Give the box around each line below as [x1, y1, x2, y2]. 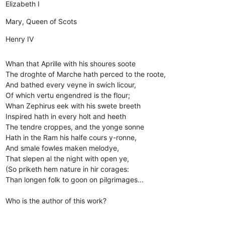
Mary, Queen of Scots [6, 17, 77, 26]
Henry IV [6, 34, 34, 43]
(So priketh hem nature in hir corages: [6, 164, 130, 173]
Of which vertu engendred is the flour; [6, 90, 153, 99]
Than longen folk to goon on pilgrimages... [6, 175, 144, 184]
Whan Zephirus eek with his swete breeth [6, 101, 167, 110]
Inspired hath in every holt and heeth [6, 111, 131, 121]
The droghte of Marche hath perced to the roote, [6, 69, 182, 78]
